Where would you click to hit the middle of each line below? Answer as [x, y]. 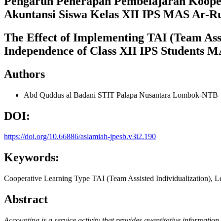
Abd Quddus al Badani [61, 95]
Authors [24, 74]
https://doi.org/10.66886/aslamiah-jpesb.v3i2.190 [80, 137]
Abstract [26, 200]
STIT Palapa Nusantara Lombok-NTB [158, 95]
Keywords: [32, 158]
